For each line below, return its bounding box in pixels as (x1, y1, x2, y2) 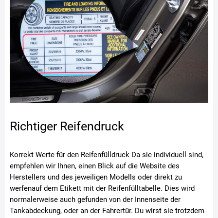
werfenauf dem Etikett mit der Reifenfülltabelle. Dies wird (10, 184, 195, 193)
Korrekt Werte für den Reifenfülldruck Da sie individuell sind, (10, 150, 203, 159)
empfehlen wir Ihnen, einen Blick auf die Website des (10, 162, 180, 170)
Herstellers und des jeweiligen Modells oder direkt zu (10, 173, 182, 182)
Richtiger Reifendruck (10, 119, 124, 133)
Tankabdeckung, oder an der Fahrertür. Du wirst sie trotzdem (10, 206, 204, 215)
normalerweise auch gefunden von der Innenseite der (10, 195, 181, 204)
